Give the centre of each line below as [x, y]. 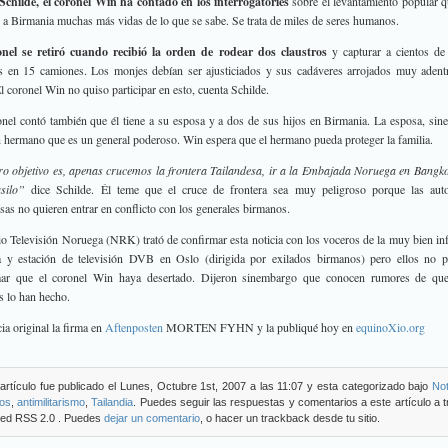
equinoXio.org [390, 327]
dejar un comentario [152, 418]
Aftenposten [134, 327]
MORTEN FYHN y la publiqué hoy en [259, 327]
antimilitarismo [51, 402]
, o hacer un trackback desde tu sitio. [290, 418]
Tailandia [112, 402]
